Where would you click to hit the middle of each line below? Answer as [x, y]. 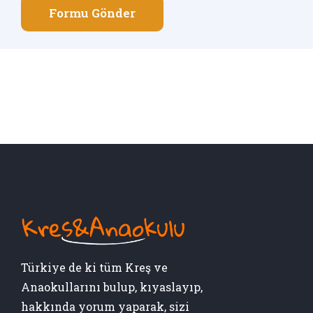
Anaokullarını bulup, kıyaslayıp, [112, 287]
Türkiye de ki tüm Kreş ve [94, 268]
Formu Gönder [92, 13]
